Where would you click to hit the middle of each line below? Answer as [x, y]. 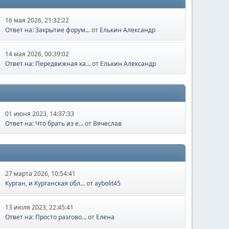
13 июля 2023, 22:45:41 [40, 207]
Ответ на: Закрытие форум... [48, 30]
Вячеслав [108, 123]
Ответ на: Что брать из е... [44, 123]
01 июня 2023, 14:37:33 [40, 114]
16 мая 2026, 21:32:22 [37, 20]
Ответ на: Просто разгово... [46, 217]
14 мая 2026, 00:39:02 [37, 54]
